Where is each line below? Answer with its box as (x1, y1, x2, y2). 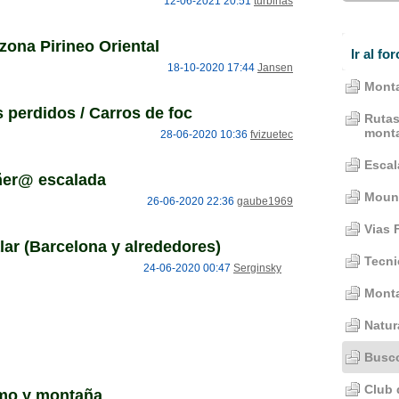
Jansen (257, 61, 293, 74)
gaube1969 (237, 195, 293, 208)
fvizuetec (250, 128, 293, 141)
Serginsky (233, 262, 281, 274)
